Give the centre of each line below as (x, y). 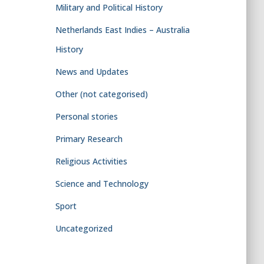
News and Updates (92, 72)
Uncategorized (84, 228)
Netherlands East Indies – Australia (122, 30)
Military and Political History (109, 7)
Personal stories (86, 116)
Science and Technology (102, 184)
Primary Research (89, 139)
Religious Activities (91, 161)
